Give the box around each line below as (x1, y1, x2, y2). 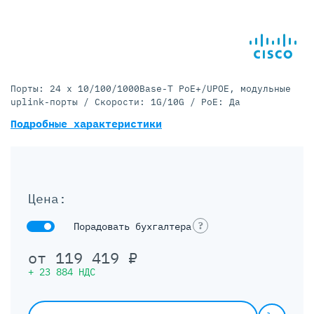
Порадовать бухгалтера (74, 219, 191, 233)
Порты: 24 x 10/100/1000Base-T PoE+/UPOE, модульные (11, 83, 291, 95)
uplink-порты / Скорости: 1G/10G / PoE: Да (11, 96, 240, 108)
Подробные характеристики (11, 117, 162, 130)
